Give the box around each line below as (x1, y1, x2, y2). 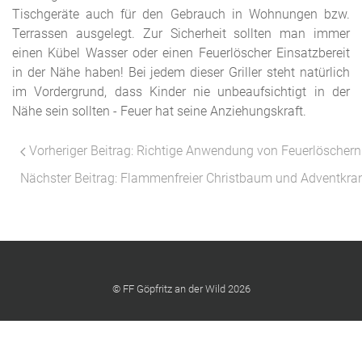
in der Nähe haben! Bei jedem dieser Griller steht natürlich (12, 65, 350, 80)
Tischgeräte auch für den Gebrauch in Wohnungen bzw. (12, 6, 350, 22)
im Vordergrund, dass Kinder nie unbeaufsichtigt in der (12, 84, 350, 99)
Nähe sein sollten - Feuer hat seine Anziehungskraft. (12, 103, 306, 119)
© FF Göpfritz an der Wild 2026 (112, 283, 250, 295)
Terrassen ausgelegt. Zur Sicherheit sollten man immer (12, 26, 350, 41)
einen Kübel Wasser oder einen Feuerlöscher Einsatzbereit (12, 45, 350, 61)
